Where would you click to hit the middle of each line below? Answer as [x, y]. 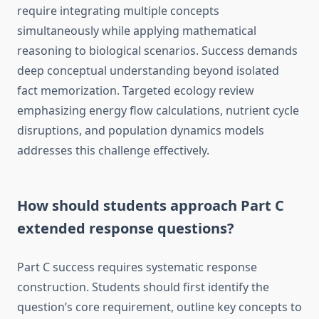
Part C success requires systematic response [137, 267]
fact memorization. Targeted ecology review [136, 91]
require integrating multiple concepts [118, 11]
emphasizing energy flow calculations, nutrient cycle [158, 111]
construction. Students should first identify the [143, 287]
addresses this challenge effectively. [113, 151]
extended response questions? [126, 229]
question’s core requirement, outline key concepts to [159, 307]
